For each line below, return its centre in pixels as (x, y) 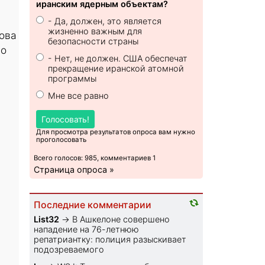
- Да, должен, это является (105, 21)
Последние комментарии (93, 205)
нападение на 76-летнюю (87, 230)
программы (72, 79)
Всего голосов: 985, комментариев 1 (95, 158)
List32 (47, 219)
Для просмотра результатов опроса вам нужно (116, 132)
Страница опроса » (74, 170)
